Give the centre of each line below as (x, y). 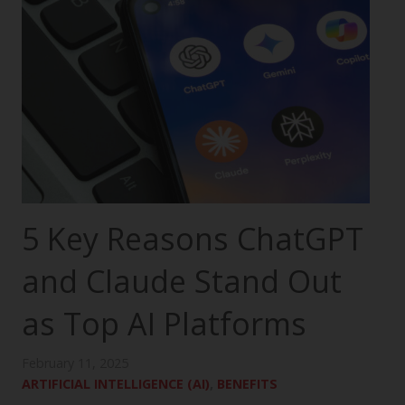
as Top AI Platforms (164, 323)
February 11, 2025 (75, 363)
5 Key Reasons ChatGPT (193, 238)
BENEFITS (247, 383)
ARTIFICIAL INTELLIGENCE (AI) (116, 383)
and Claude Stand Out (182, 281)
